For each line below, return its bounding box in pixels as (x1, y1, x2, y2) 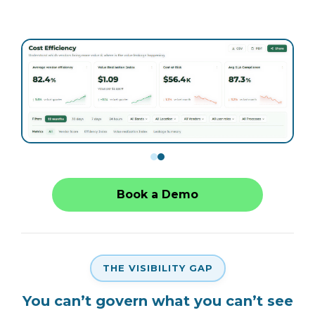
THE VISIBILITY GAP (102, 262, 213, 274)
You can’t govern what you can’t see (22, 292, 293, 310)
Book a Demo (117, 188, 198, 202)
